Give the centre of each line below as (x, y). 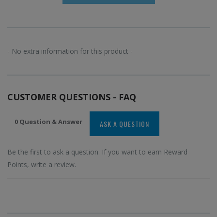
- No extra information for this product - (70, 51)
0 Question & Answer (48, 122)
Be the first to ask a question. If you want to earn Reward (97, 152)
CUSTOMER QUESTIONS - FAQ (72, 97)
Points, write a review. (42, 165)
